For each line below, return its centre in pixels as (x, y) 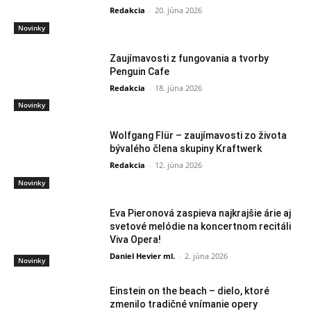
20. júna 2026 (179, 10)
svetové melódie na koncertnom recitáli (201, 227)
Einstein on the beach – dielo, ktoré (190, 291)
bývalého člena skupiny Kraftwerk (186, 149)
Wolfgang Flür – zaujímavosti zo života (199, 136)
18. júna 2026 (179, 87)
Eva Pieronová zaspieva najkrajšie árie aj (201, 213)
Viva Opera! (136, 240)
